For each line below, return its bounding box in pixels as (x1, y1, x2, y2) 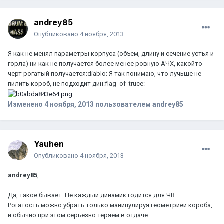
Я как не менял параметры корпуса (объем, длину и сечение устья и (8, 50, 214, 58)
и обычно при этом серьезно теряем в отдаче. (8, 211, 149, 219)
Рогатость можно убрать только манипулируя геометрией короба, (8, 201, 212, 209)
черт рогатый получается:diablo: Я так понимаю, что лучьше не (8, 70, 201, 78)
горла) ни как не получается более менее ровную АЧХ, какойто (8, 60, 202, 68)
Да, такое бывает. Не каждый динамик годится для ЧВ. (8, 191, 176, 199)
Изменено (8, 100, 44, 108)
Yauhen (34, 139, 64, 149)
